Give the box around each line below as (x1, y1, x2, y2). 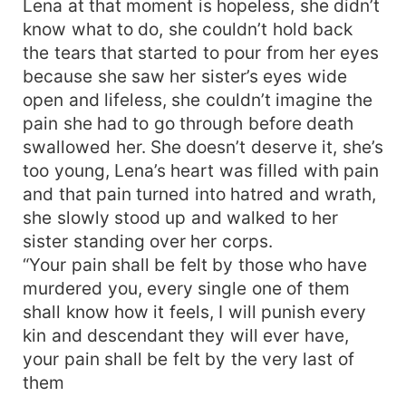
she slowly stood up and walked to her (23, 206, 339, 228)
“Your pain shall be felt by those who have (23, 253, 368, 275)
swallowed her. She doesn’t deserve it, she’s (23, 135, 383, 158)
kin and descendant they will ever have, (23, 324, 349, 346)
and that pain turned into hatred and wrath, (23, 182, 377, 205)
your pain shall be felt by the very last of (23, 347, 354, 370)
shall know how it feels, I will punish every (23, 300, 367, 323)
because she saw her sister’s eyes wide (23, 64, 347, 87)
